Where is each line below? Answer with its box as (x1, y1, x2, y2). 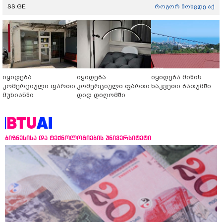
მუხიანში (2, 91, 34, 99)
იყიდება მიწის (151, 73, 202, 81)
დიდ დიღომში (77, 91, 125, 99)
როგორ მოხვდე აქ (155, 3, 215, 10)
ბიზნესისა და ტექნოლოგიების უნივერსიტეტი (5, 134, 151, 142)
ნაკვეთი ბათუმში (151, 82, 211, 90)
